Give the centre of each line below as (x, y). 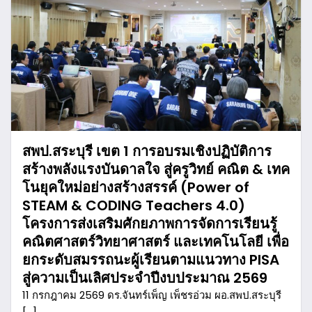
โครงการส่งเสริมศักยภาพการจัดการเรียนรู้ (150, 224)
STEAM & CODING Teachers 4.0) (134, 206)
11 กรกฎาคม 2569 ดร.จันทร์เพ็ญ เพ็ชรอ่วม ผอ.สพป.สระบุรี (152, 295)
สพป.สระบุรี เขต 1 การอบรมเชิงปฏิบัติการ (147, 151)
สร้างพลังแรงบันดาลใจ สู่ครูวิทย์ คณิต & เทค (156, 170)
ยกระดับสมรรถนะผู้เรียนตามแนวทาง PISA (151, 260)
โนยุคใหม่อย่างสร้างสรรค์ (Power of (136, 188)
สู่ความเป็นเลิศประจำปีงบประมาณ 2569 (145, 278)
